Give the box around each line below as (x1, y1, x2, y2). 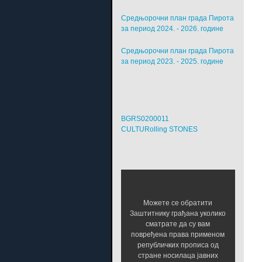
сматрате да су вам (146, 220, 211, 229)
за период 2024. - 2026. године (120, 25, 227, 33)
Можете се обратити (143, 199, 213, 208)
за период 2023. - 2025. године (120, 57, 227, 66)
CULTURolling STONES (120, 125, 198, 134)
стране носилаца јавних (137, 251, 218, 260)
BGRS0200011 (120, 115, 169, 123)
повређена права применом (131, 230, 225, 239)
